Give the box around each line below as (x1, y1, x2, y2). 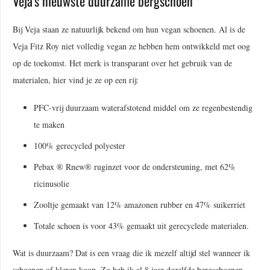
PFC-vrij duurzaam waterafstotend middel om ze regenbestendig (34, 101, 253, 113)
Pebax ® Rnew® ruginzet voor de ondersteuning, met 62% (34, 160, 236, 172)
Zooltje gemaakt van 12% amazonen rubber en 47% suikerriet (34, 198, 245, 210)
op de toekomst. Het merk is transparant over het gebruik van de (13, 57, 232, 69)
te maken (34, 118, 67, 130)
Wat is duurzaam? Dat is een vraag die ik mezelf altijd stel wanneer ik (13, 247, 250, 259)
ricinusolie (34, 177, 72, 189)
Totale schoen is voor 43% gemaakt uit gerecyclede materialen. (34, 219, 252, 231)
